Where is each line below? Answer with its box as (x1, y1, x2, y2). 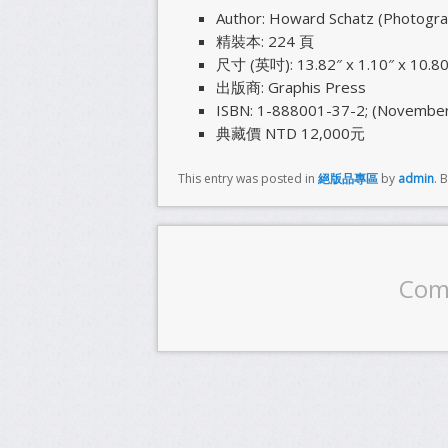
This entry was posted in (178, 169, 318, 187)
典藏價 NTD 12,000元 (215, 123, 365, 144)
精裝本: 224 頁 (215, 31, 314, 52)
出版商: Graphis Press (215, 77, 366, 98)
